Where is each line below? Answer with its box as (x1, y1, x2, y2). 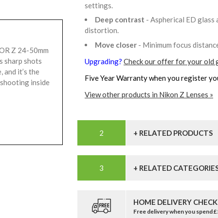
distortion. (85, 26, 122, 35)
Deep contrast (95, 15, 146, 24)
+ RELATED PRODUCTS (133, 128, 213, 137)
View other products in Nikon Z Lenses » (85, 90, 213, 99)
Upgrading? (85, 56, 124, 66)
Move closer (95, 40, 138, 49)
